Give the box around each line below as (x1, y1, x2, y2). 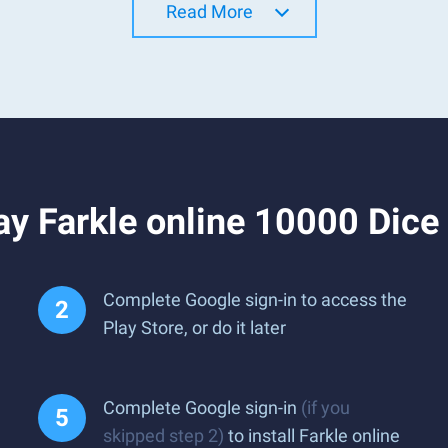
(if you (301, 397, 350, 418)
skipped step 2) (103, 425, 224, 446)
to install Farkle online (224, 425, 400, 446)
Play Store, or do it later (103, 317, 286, 338)
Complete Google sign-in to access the (103, 289, 407, 310)
